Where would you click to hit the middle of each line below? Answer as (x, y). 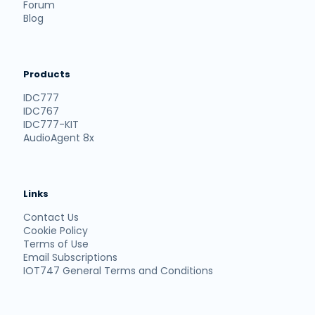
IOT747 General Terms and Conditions (118, 271)
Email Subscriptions (70, 257)
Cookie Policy (56, 231)
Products (47, 74)
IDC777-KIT (51, 124)
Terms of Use (56, 244)
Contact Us (51, 217)
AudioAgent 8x (59, 138)
